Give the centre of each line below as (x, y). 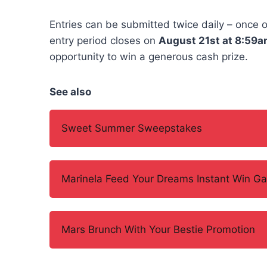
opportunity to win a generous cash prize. (149, 56)
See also (70, 91)
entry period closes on (104, 40)
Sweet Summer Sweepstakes (132, 128)
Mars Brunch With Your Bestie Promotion (158, 229)
